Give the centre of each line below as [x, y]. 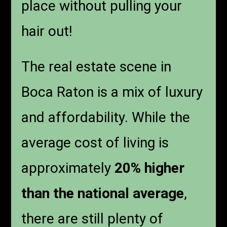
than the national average [103, 194]
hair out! [47, 31]
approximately [68, 168]
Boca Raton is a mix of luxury [112, 92]
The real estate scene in [97, 67]
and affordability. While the [106, 118]
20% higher [150, 168]
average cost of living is [95, 143]
